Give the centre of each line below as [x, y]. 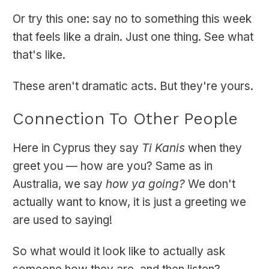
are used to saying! [62, 220]
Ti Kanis [163, 148]
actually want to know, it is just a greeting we [129, 202]
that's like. [39, 55]
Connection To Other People [125, 119]
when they [213, 148]
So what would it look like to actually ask [119, 252]
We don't [210, 184]
